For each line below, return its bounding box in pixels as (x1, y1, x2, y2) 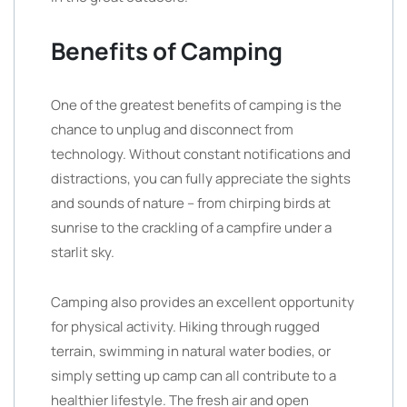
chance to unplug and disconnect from (51, 120, 293, 139)
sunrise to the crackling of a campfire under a (51, 218, 332, 237)
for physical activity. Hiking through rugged (51, 317, 320, 336)
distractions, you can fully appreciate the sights (51, 169, 351, 188)
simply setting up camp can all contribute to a (51, 366, 336, 385)
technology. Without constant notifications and (51, 144, 351, 164)
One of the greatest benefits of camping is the (51, 95, 342, 114)
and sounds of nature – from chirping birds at (51, 194, 331, 213)
